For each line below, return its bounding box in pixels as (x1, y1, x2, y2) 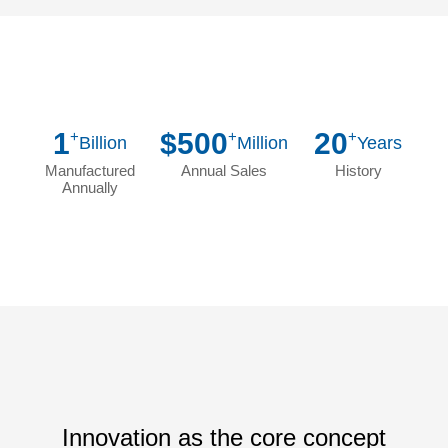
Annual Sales (180, 161, 267, 179)
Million (236, 132, 288, 153)
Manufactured (44, 161, 135, 179)
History (334, 161, 382, 179)
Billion (78, 132, 127, 153)
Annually (61, 178, 118, 196)
